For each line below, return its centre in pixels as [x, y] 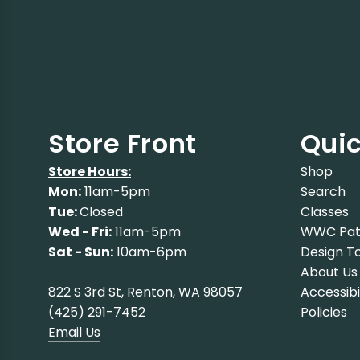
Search [323, 192]
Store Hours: [90, 172]
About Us [329, 272]
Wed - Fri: [80, 232]
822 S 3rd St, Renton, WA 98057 [145, 292]
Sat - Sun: [81, 252]
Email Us [74, 333]
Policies [323, 313]
